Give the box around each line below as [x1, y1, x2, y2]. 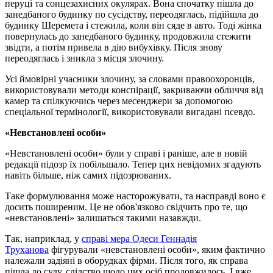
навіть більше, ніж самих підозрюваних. [5, 169, 174, 180]
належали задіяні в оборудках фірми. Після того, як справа [5, 255, 248, 266]
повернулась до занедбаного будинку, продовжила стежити [5, 30, 251, 41]
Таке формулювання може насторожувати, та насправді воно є [5, 190, 266, 201]
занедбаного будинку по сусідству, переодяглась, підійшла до [5, 9, 258, 19]
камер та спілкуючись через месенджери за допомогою [5, 95, 233, 106]
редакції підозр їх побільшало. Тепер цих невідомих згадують [5, 158, 261, 169]
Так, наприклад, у [5, 233, 82, 244]
